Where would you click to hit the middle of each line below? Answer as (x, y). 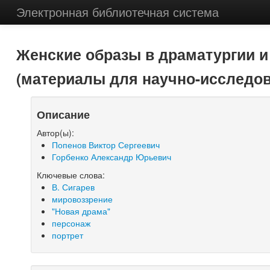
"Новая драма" (81, 211)
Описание (64, 114)
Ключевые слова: (71, 175)
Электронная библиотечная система (117, 12)
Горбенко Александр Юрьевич (112, 157)
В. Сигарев (74, 187)
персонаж (71, 223)
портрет (68, 235)
